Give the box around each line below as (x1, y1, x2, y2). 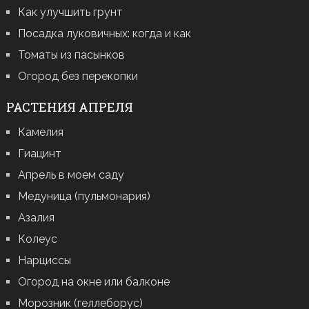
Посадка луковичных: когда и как (17, 27, 191, 41)
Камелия (17, 126, 63, 139)
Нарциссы (17, 254, 71, 268)
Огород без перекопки (17, 70, 138, 83)
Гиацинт (17, 147, 61, 161)
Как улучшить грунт (17, 6, 123, 19)
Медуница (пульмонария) (17, 190, 150, 203)
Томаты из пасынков (17, 48, 125, 62)
